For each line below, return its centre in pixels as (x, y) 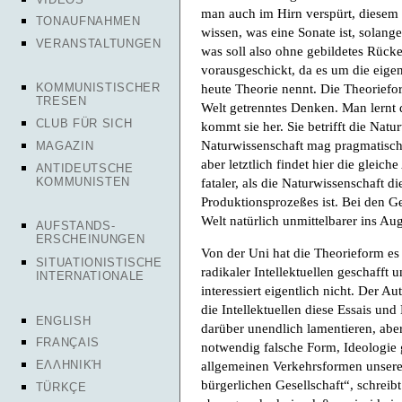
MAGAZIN (65, 146)
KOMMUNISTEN (83, 182)
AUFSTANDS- (75, 226)
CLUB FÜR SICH (84, 124)
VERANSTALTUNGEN (98, 43)
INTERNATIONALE (90, 277)
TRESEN (61, 101)
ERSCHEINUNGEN (90, 240)
